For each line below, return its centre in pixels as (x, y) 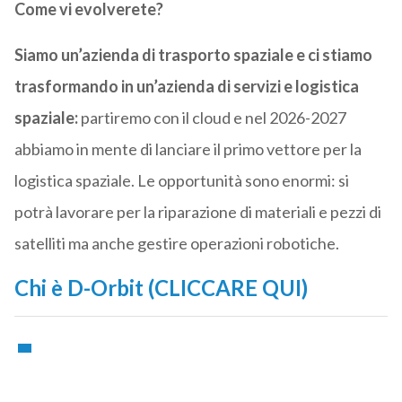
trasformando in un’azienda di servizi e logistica (186, 87)
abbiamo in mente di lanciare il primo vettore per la (188, 149)
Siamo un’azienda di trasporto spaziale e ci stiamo (193, 55)
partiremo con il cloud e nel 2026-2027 (212, 118)
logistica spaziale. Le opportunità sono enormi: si (181, 181)
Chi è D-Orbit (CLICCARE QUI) (161, 288)
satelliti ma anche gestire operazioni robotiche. (176, 244)
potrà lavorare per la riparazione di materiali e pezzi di (197, 212)
